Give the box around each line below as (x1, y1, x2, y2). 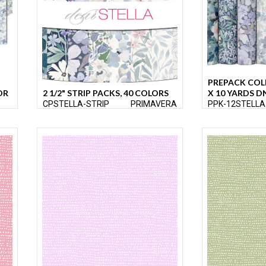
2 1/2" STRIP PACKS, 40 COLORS (43, 88, 169, 99)
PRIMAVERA (131, 99, 177, 109)
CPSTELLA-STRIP (43, 99, 109, 109)
